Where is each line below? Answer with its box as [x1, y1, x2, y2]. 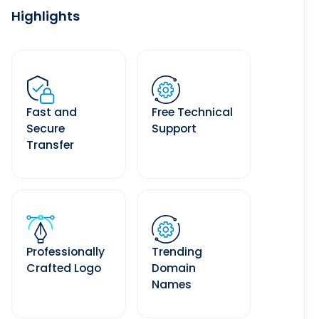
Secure [26, 120, 66, 137]
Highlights [11, 7, 80, 25]
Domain [151, 260, 196, 276]
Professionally [26, 244, 105, 260]
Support [151, 120, 197, 137]
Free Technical [151, 104, 233, 120]
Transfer [26, 137, 75, 153]
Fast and [26, 104, 78, 120]
